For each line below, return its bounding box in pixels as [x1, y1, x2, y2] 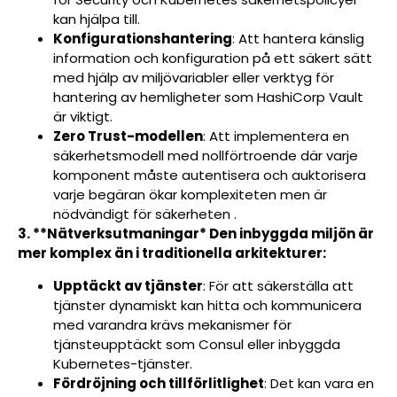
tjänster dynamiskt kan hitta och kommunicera [53, 295, 362, 315]
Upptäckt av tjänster [53, 276, 203, 295]
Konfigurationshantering [53, 29, 232, 49]
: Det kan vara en [264, 373, 374, 393]
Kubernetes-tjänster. [53, 354, 192, 373]
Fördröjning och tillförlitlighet [53, 373, 264, 393]
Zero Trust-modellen [53, 127, 203, 146]
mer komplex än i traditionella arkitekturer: [18, 244, 326, 263]
